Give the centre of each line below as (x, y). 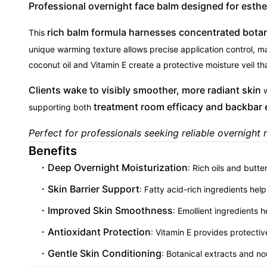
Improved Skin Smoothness (110, 210)
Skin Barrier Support (94, 189)
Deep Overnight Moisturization (118, 167)
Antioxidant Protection (99, 232)
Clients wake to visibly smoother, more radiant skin (145, 90)
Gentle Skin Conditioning (105, 253)
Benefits (53, 151)
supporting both (61, 107)
